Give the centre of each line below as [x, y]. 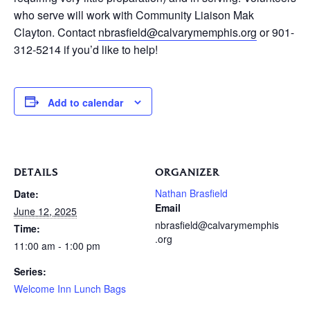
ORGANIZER [187, 173]
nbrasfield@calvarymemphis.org [177, 32]
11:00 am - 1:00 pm [57, 246]
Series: [30, 272]
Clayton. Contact [56, 32]
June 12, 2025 [45, 211]
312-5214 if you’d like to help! [86, 49]
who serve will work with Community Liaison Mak [134, 15]
